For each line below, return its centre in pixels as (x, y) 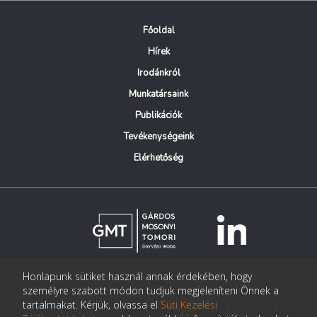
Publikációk (158, 115)
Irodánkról (158, 73)
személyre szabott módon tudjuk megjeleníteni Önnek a (151, 290)
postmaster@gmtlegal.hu (153, 290)
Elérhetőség (158, 158)
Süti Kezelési (189, 305)
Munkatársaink (158, 94)
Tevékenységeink (158, 137)
